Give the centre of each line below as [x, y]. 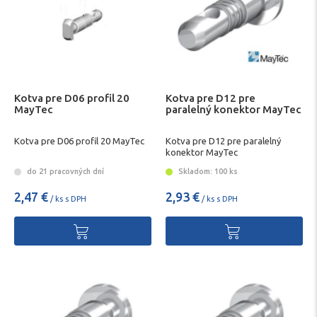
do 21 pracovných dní [64, 172]
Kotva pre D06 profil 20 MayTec [79, 140]
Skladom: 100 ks [207, 172]
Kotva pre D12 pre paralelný [223, 140]
